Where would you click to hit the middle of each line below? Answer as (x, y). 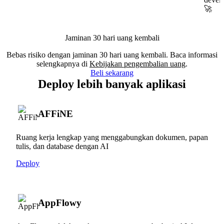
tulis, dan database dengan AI (62, 146)
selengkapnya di (63, 63)
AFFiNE (55, 113)
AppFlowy (60, 202)
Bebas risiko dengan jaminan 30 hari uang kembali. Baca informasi (112, 54)
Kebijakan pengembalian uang (137, 63)
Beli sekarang (112, 72)
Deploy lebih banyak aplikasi (112, 84)
